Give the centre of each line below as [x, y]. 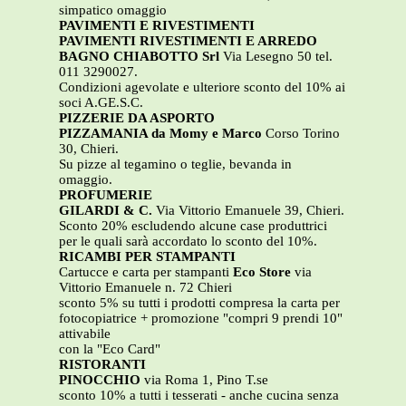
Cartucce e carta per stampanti [146, 272]
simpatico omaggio [113, 10]
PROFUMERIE [106, 195]
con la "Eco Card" [110, 349]
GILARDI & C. [107, 211]
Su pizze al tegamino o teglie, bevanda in [175, 164]
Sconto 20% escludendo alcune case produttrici [193, 226]
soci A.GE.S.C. [101, 103]
